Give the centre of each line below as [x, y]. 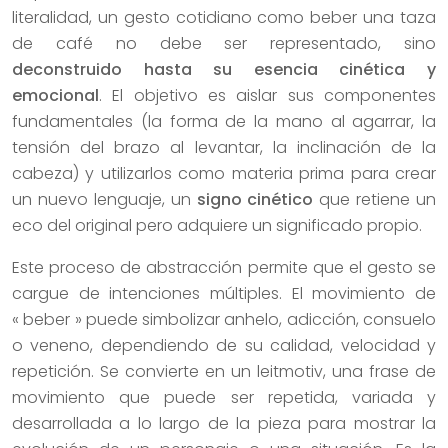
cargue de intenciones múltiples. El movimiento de [224, 293]
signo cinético [255, 199]
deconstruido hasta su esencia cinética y [224, 69]
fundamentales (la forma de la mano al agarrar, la [224, 121]
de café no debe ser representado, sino [224, 43]
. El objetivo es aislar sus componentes [267, 95]
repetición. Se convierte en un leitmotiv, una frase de [224, 371]
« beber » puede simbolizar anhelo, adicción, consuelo [224, 319]
